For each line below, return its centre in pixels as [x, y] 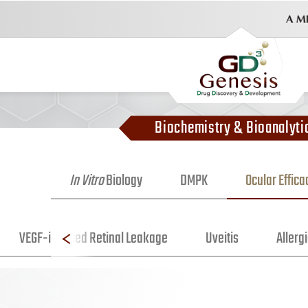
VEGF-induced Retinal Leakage [94, 238]
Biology [123, 181]
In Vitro [87, 181]
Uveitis [222, 238]
